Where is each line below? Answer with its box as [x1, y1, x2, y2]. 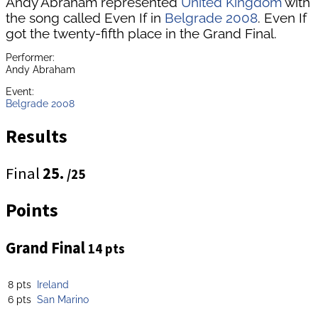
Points [6, 199, 58, 222]
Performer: [6, 50, 55, 63]
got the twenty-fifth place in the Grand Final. [6, 25, 277, 41]
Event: [6, 85, 34, 98]
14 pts [88, 240, 125, 257]
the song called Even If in [6, 9, 165, 26]
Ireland [37, 278, 69, 291]
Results [6, 124, 67, 148]
